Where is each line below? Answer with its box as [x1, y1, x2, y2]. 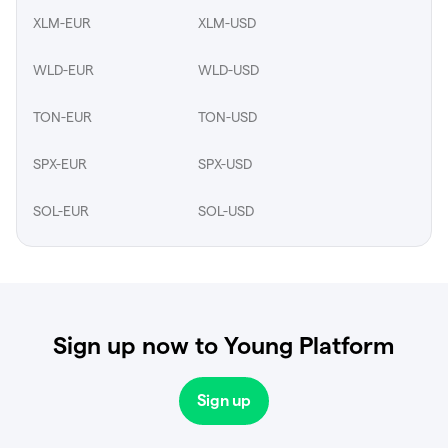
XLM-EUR [33, 14, 91, 31]
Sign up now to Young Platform [53, 332, 395, 359]
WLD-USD [198, 61, 259, 78]
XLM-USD [198, 14, 256, 31]
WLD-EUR [33, 61, 94, 78]
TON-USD [198, 108, 257, 125]
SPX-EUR [33, 155, 87, 172]
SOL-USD [198, 202, 254, 219]
